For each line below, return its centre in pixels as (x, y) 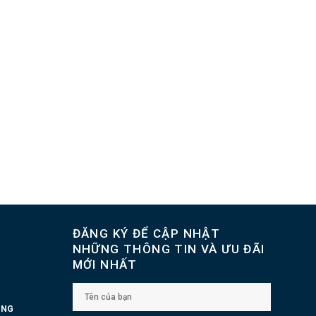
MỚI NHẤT (105, 264)
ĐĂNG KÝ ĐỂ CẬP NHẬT (146, 233)
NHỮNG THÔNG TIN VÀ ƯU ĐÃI (169, 249)
